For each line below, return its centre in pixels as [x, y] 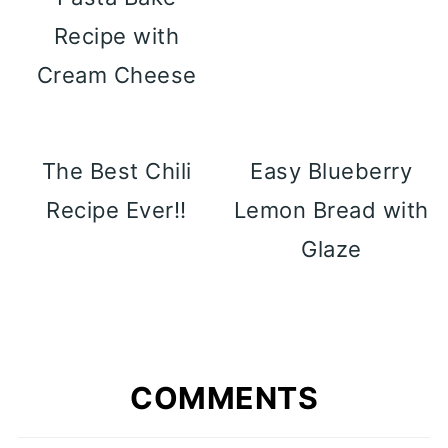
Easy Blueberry [331, 171]
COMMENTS [224, 398]
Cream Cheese [116, 75]
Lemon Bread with [331, 210]
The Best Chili [116, 171]
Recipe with [116, 36]
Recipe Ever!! [116, 210]
